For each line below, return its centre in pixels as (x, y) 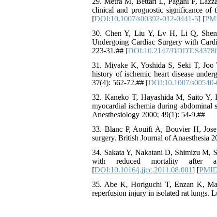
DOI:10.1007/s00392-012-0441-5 (146, 19)
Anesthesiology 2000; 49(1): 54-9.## (148, 115)
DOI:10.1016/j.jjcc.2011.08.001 (143, 170)
